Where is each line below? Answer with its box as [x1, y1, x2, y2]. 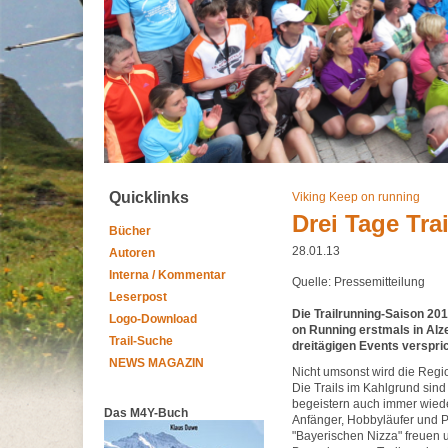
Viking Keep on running [292, 190, 420, 204]
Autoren [109, 246, 155, 260]
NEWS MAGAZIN [109, 356, 204, 370]
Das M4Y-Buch [104, 406, 188, 420]
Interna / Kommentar [109, 268, 226, 282]
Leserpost [109, 290, 167, 304]
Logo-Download [109, 312, 197, 326]
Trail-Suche [109, 334, 173, 348]
